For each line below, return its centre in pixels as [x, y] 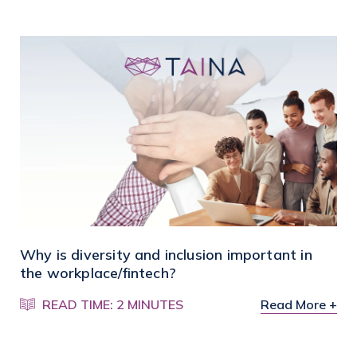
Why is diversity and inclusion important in [166, 254]
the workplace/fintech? [98, 273]
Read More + [299, 304]
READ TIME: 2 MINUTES [113, 304]
